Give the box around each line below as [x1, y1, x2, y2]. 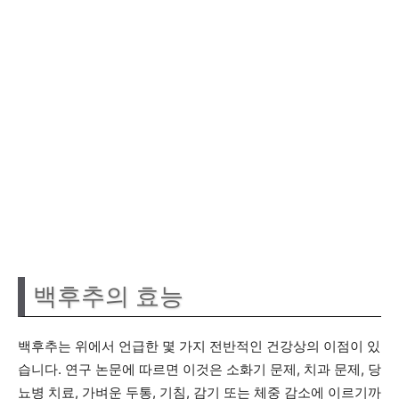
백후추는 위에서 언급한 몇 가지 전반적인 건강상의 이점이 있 [18, 338, 380, 354]
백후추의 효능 [33, 282, 183, 311]
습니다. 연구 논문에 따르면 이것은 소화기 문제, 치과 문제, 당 [18, 361, 381, 378]
